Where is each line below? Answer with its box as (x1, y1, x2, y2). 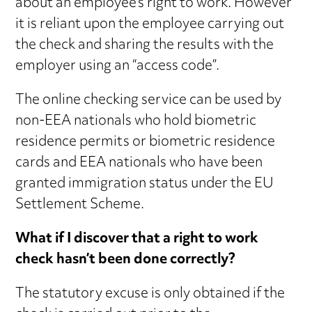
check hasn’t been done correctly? (15, 246, 236, 275)
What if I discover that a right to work (15, 225, 259, 254)
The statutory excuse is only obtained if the (15, 280, 286, 309)
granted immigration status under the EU (15, 170, 274, 199)
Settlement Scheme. (15, 191, 145, 220)
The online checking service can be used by (15, 86, 282, 116)
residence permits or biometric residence (15, 128, 276, 157)
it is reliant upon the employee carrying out (15, 10, 285, 40)
